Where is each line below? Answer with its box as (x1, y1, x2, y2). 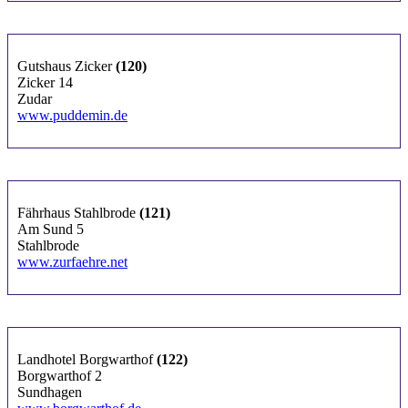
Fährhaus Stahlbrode (17, 204, 139, 220)
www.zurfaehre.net (17, 253, 127, 270)
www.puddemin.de (17, 107, 127, 123)
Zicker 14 (17, 74, 73, 90)
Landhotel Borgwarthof (17, 351, 157, 367)
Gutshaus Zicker (17, 57, 116, 74)
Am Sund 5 (17, 220, 84, 237)
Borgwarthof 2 (17, 367, 102, 383)
